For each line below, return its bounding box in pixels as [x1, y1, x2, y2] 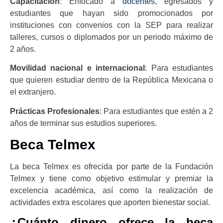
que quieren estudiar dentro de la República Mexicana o [10, 76, 213, 85]
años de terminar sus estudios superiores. [10, 118, 157, 127]
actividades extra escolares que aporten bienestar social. [10, 198, 210, 207]
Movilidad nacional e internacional [10, 64, 145, 73]
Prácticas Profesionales [10, 107, 100, 115]
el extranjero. [10, 88, 56, 97]
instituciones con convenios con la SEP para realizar [10, 20, 213, 29]
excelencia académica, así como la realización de [10, 186, 213, 195]
